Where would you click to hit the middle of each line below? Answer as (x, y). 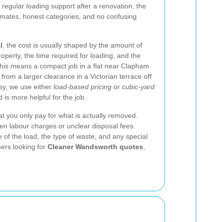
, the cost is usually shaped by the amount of (72, 45)
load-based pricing (83, 87)
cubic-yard (138, 87)
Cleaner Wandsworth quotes (95, 147)
